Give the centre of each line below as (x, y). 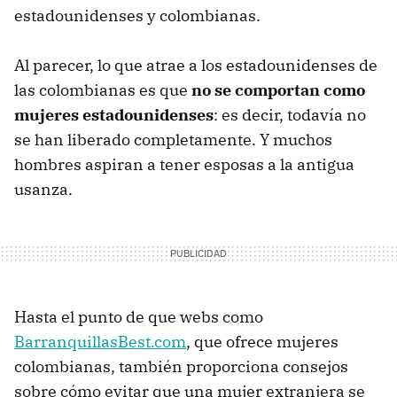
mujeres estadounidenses (114, 114)
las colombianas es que (103, 90)
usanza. (43, 189)
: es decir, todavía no (290, 114)
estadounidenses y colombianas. (137, 15)
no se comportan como (278, 90)
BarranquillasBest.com (100, 341)
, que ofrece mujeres (262, 341)
